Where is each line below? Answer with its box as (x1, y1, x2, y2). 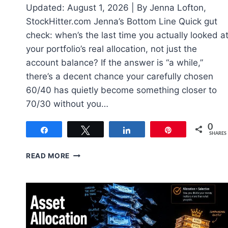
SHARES (209, 131, 227, 136)
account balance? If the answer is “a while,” (26, 58, 203, 68)
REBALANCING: (69, 160, 126, 168)
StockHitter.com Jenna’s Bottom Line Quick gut (26, 16, 217, 27)
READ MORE (26, 152, 70, 160)
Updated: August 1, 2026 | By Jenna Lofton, (26, 3, 206, 13)
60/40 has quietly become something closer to (26, 85, 217, 96)
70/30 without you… (26, 99, 108, 109)
